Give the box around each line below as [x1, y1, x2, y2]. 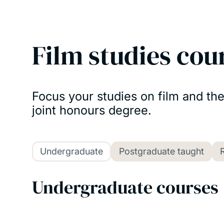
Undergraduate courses [32, 175, 218, 199]
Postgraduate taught [119, 146, 204, 156]
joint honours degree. [32, 103, 151, 117]
